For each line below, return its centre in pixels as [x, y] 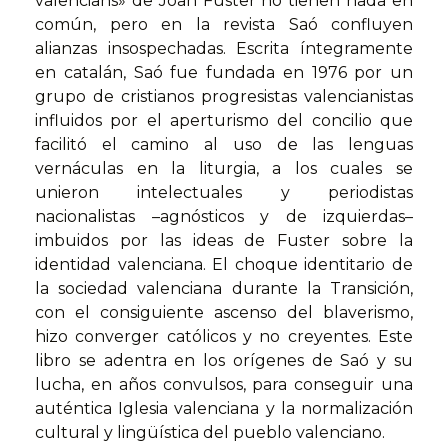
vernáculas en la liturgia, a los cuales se [224, 169]
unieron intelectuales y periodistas [224, 193]
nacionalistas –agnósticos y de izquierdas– [224, 217]
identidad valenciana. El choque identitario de [224, 265]
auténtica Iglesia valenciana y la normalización [224, 409]
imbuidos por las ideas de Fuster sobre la [224, 241]
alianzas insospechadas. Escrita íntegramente [224, 49]
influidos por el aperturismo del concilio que [224, 121]
